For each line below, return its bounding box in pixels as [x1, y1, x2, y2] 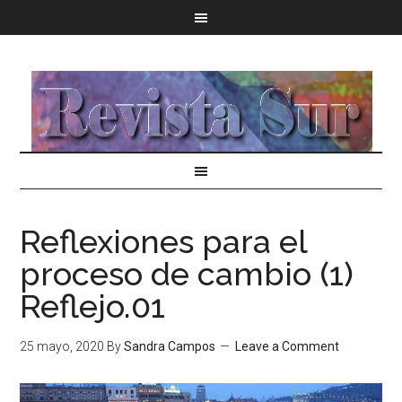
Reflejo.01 [20, 287, 166, 325]
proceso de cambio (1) [20, 255, 354, 293]
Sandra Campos [124, 339, 216, 354]
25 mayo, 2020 [20, 339, 105, 354]
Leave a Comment [235, 339, 340, 354]
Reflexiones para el [20, 223, 308, 260]
